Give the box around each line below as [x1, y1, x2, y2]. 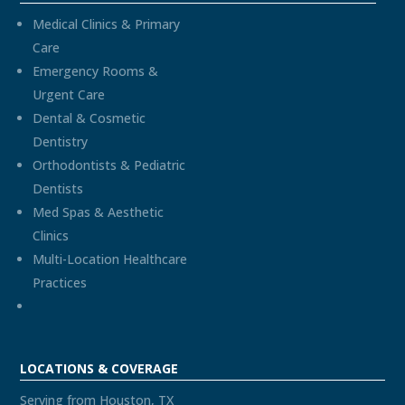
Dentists [33, 180, 84, 198]
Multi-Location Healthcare [33, 250, 188, 268]
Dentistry [33, 133, 89, 151]
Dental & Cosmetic [33, 109, 146, 127]
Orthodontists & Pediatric [33, 156, 186, 174]
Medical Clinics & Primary [33, 15, 181, 33]
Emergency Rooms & [33, 62, 159, 80]
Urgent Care [33, 86, 106, 104]
